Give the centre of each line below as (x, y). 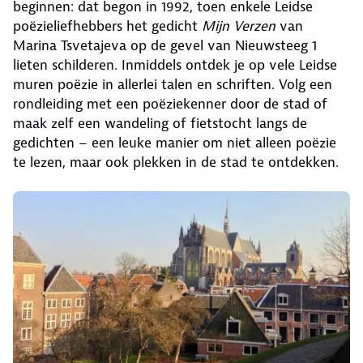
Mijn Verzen (239, 26)
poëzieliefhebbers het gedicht (107, 26)
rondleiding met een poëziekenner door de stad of (170, 103)
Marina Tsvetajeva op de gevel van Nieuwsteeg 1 (165, 45)
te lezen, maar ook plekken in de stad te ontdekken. (178, 162)
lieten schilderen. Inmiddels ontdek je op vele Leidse (175, 64)
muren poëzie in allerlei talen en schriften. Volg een (173, 84)
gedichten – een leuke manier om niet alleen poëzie (175, 142)
